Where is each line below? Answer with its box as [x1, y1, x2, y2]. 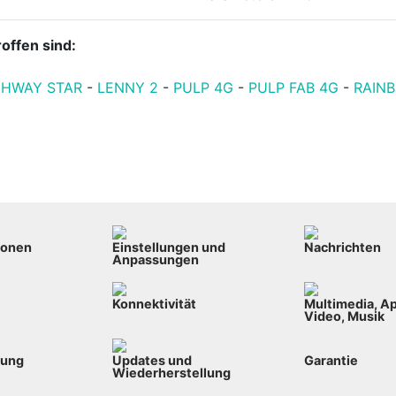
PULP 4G [173, 78, 234, 96]
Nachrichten [303, 239, 381, 255]
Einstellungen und [112, 239, 226, 255]
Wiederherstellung [112, 364, 232, 380]
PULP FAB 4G [248, 78, 339, 96]
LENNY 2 [97, 78, 159, 96]
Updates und [112, 352, 193, 368]
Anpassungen [112, 251, 200, 267]
